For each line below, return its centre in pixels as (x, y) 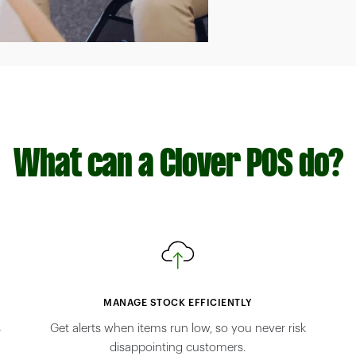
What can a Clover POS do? (178, 166)
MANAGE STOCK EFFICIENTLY (178, 303)
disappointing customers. (178, 348)
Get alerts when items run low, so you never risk (178, 329)
